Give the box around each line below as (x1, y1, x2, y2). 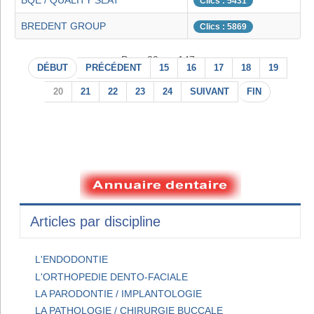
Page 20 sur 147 (121, 54, 195, 66)
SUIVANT (190, 87, 229, 97)
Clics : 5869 (200, 22, 247, 32)
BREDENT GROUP (21, 20, 106, 32)
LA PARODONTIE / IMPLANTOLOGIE (35, 287, 203, 299)
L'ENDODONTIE (35, 254, 109, 266)
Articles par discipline (30, 214, 161, 230)
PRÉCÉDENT (86, 63, 142, 74)
